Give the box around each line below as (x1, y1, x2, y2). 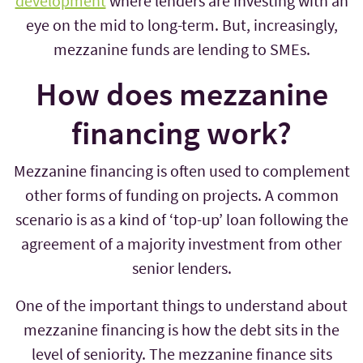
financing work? (71, 113, 292, 154)
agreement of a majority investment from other (21, 233, 342, 254)
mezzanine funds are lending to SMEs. (53, 39, 310, 60)
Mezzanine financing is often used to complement (13, 160, 350, 181)
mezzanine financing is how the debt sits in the (23, 319, 340, 340)
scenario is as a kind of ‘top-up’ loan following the (15, 209, 348, 230)
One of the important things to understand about (15, 295, 348, 316)
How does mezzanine (35, 74, 328, 115)
